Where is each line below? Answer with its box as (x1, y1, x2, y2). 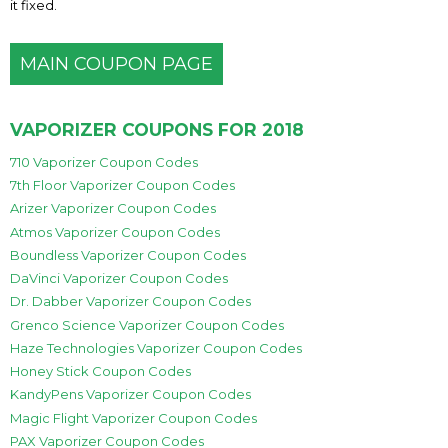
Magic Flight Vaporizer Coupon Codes (10, 409, 257, 426)
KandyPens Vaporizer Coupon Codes (10, 386, 251, 403)
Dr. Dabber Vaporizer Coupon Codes (10, 293, 251, 310)
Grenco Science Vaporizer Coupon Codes (10, 316, 284, 333)
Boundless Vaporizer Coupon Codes (10, 246, 246, 263)
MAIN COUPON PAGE (20, 52, 213, 75)
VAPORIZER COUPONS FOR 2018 (10, 118, 304, 140)
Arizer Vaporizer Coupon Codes (10, 200, 216, 217)
